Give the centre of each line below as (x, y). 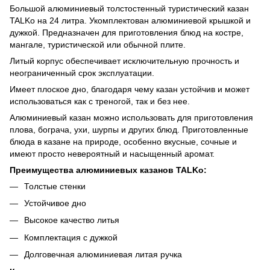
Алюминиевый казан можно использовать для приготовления (131, 117)
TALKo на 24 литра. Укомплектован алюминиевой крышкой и (130, 20)
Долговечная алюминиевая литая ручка (103, 255)
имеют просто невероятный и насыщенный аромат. (112, 153)
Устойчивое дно (55, 203)
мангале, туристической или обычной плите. (98, 44)
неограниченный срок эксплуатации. (82, 73)
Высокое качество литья (72, 220)
